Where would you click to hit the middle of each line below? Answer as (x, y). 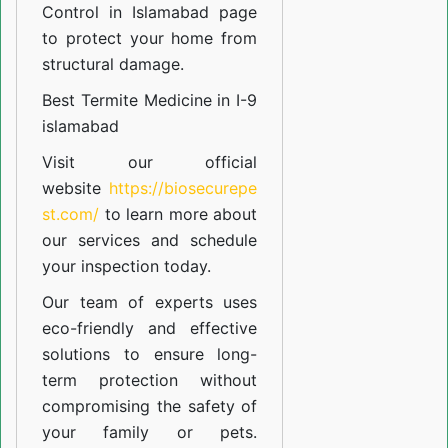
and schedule (199, 240)
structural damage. (113, 64)
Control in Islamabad (126, 12)
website (76, 188)
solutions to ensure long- (150, 354)
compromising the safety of (150, 406)
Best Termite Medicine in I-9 (150, 100)
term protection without (150, 380)
